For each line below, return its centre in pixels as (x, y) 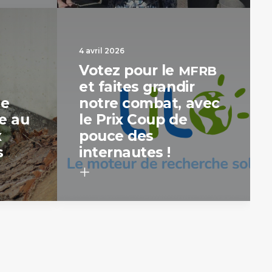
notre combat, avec (149, 103)
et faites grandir (137, 87)
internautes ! (125, 152)
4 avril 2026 (102, 51)
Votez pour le (129, 70)
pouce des (116, 136)
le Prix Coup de (133, 120)
